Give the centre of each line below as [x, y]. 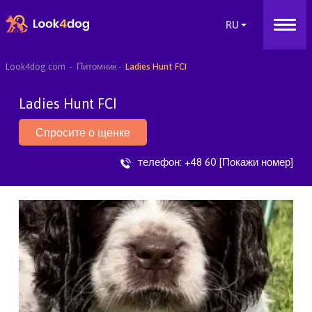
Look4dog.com [35, 67]
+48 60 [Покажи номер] [239, 162]
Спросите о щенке [83, 132]
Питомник [96, 67]
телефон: [161, 162]
